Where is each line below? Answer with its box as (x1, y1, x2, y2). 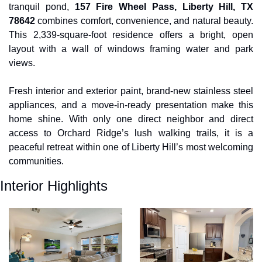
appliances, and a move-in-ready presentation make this (9, 99, 253, 110)
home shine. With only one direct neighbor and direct (9, 113, 253, 124)
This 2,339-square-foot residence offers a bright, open (9, 29, 253, 40)
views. (9, 57, 37, 68)
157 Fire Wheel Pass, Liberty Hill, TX (74, 1, 253, 12)
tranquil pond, (9, 1, 75, 12)
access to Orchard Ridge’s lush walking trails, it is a (9, 127, 253, 138)
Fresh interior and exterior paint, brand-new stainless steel (9, 85, 253, 96)
